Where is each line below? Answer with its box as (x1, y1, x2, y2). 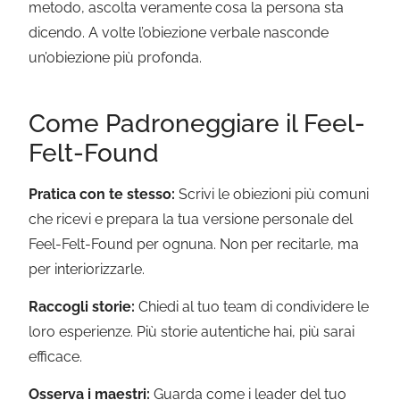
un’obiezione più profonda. (29, 49, 203, 67)
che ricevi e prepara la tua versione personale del (29, 210, 354, 228)
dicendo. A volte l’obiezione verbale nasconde (29, 24, 329, 42)
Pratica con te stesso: (29, 185, 176, 203)
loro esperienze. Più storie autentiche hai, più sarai (29, 322, 355, 340)
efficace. (29, 347, 83, 365)
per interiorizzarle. (29, 260, 146, 278)
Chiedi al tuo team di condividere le (135, 297, 370, 315)
